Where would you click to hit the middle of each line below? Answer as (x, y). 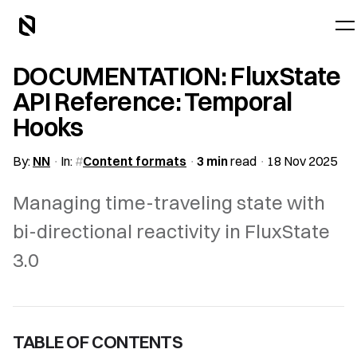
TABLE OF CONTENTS (98, 342)
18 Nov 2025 (302, 161)
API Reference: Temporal (153, 102)
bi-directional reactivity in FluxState (171, 231)
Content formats (135, 161)
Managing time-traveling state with (169, 202)
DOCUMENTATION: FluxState (177, 76)
